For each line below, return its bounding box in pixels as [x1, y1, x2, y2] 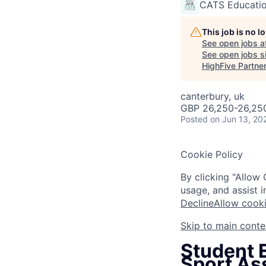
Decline [180, 197, 214, 209]
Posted [180, 114, 208, 124]
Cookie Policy [180, 148, 243, 160]
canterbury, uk [180, 90, 245, 102]
